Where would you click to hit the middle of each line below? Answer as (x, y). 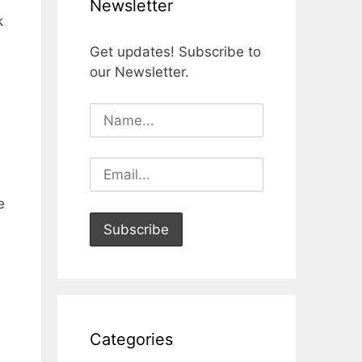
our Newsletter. (139, 72)
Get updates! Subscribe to (175, 52)
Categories (131, 339)
